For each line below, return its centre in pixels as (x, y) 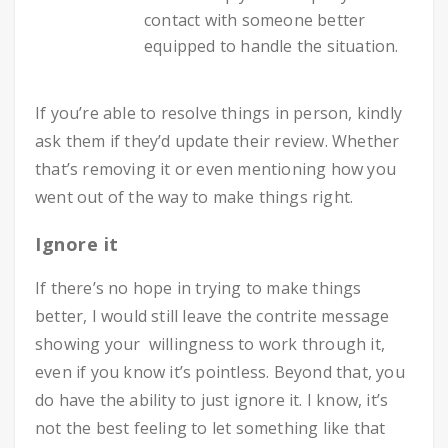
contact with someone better (255, 20)
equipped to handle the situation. (271, 46)
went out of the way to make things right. (194, 197)
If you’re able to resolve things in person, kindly (219, 113)
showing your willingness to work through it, (210, 344)
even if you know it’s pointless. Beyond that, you (220, 372)
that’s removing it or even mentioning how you (216, 169)
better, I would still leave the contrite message (212, 316)
